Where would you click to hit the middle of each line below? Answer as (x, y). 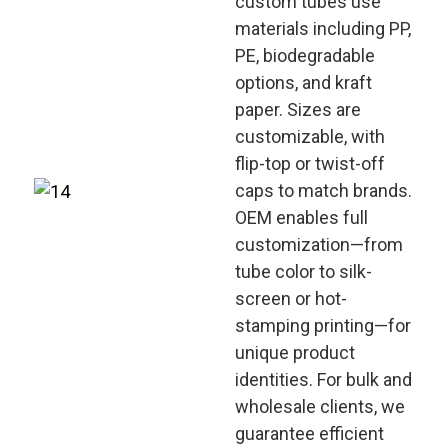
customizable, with (309, 136)
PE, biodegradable (304, 55)
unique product (294, 352)
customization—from (318, 244)
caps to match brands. (323, 190)
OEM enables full (301, 217)
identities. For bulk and (323, 379)
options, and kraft (303, 82)
